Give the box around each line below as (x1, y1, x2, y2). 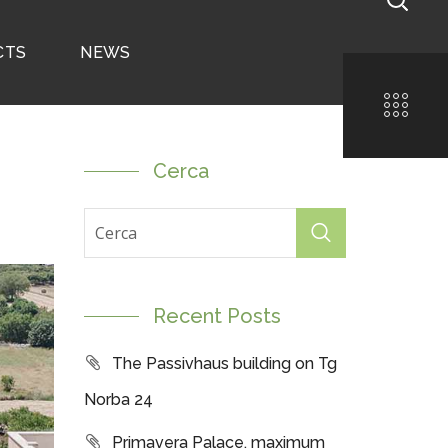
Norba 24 (83, 390, 153, 409)
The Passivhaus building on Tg (111, 354, 337, 373)
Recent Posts (152, 304, 281, 328)
